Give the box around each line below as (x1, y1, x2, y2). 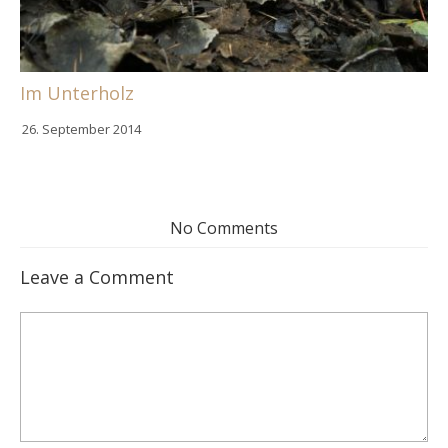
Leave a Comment (20, 264, 174, 289)
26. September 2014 (22, 119, 141, 138)
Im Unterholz (20, 80, 134, 105)
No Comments (170, 216, 278, 239)
